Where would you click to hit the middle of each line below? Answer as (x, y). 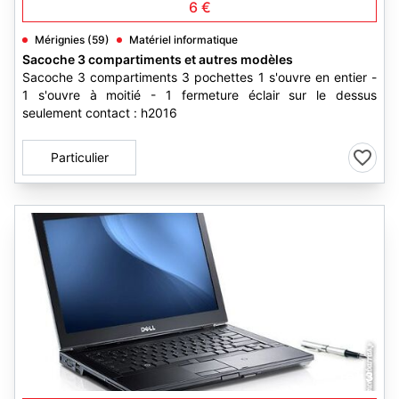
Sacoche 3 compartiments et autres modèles (158, 59)
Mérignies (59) (72, 40)
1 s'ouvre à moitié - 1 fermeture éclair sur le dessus (199, 95)
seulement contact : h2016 (100, 113)
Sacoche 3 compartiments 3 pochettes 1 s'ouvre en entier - (199, 77)
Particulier (79, 157)
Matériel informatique (183, 40)
